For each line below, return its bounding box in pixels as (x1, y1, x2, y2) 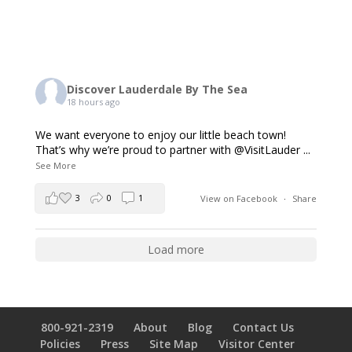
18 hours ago (66, 95, 120, 108)
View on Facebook (200, 192, 280, 204)
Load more (147, 242, 204, 257)
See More (35, 159, 76, 171)
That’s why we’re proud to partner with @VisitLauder (35, 142, 300, 157)
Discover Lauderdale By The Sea (66, 81, 247, 97)
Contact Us (232, 320, 294, 335)
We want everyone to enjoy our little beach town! (35, 127, 286, 142)
